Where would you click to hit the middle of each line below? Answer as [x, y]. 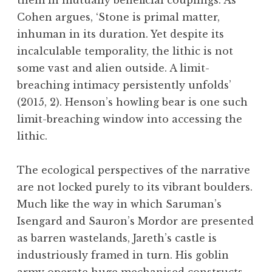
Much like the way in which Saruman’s [119, 204]
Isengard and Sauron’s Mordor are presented [135, 221]
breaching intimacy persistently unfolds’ [124, 85]
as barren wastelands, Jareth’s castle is [117, 238]
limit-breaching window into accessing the [130, 119]
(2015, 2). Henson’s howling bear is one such [132, 102]
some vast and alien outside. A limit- [113, 68]
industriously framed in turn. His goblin [123, 255]
